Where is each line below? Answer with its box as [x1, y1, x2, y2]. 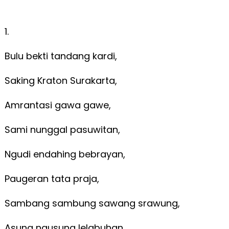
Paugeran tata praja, [4, 172, 102, 185]
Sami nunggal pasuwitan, [4, 123, 123, 136]
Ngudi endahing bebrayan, [4, 147, 128, 161]
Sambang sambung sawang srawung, [4, 196, 182, 210]
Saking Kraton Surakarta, [4, 74, 120, 87]
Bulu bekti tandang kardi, [4, 49, 120, 62]
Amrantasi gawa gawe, [4, 98, 113, 111]
